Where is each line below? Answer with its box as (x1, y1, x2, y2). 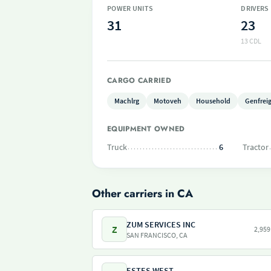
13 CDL (241, 36, 262, 45)
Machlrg (114, 96, 139, 105)
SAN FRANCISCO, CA (126, 230, 188, 240)
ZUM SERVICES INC (126, 219, 195, 230)
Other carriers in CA (92, 186, 193, 201)
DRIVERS (241, 4, 269, 13)
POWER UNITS (107, 4, 154, 13)
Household (196, 96, 230, 105)
